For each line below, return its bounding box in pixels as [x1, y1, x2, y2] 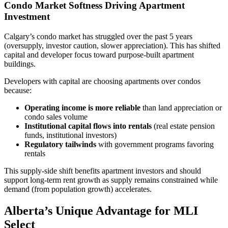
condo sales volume [24, 112, 88, 121]
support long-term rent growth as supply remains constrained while [4, 175, 218, 184]
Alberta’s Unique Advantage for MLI [4, 204, 198, 217]
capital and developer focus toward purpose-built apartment [4, 50, 194, 59]
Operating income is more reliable [24, 103, 140, 112]
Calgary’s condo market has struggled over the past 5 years [4, 32, 192, 41]
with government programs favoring [96, 139, 214, 149]
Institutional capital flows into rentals [24, 121, 152, 130]
